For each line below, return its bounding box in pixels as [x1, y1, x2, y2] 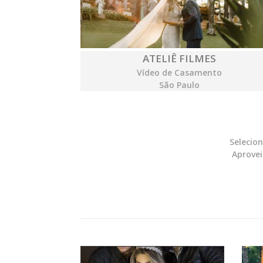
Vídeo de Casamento [136, 67, 222, 79]
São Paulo [159, 79, 200, 91]
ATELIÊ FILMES [142, 52, 216, 66]
